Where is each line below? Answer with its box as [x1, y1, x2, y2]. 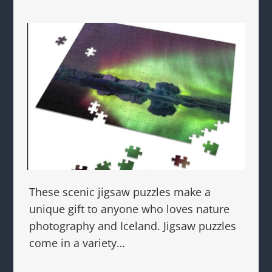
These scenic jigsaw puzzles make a [29, 184, 211, 199]
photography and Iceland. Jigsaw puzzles [29, 218, 237, 233]
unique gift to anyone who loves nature [29, 201, 230, 216]
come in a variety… [29, 235, 126, 250]
